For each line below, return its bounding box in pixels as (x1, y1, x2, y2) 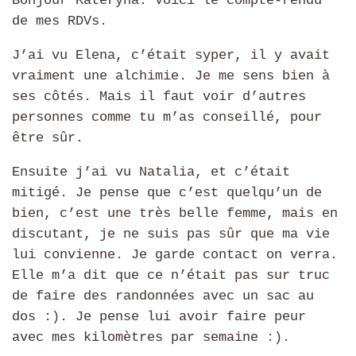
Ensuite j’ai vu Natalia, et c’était (12, 164, 290, 180)
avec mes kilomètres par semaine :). (12, 330, 290, 346)
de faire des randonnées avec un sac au (12, 288, 314, 304)
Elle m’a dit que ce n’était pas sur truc (12, 268, 330, 284)
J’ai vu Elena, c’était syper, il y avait (12, 48, 330, 64)
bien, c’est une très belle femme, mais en (12, 206, 338, 222)
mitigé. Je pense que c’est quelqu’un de (12, 185, 322, 201)
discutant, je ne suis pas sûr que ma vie (12, 226, 330, 242)
